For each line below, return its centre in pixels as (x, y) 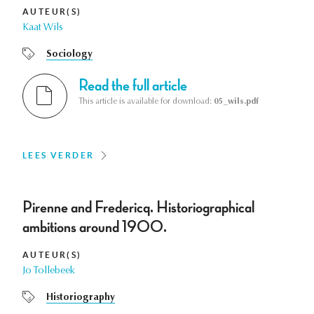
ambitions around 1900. (95, 227)
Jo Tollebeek (49, 271)
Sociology (69, 54)
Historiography (81, 298)
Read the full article (133, 85)
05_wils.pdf (236, 101)
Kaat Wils (43, 28)
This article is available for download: (146, 101)
